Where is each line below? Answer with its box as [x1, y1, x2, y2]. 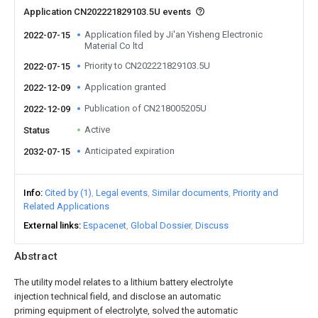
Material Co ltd [84, 40, 143, 51]
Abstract [14, 250, 57, 263]
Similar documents [152, 187, 229, 198]
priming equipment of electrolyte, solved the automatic [14, 305, 238, 316]
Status [23, 125, 50, 136]
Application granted [84, 82, 166, 92]
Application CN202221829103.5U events [23, 6, 193, 17]
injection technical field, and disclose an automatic [14, 291, 221, 302]
